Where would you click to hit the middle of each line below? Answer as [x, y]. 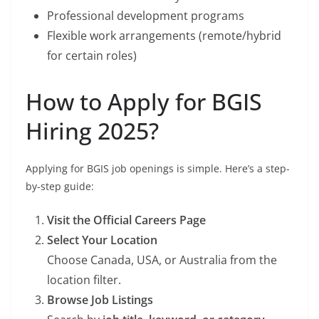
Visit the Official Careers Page [126, 220]
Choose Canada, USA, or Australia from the [162, 260]
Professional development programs [146, 15]
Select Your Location [102, 240]
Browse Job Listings [100, 299]
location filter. [84, 279]
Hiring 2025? [92, 130]
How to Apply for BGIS [144, 101]
